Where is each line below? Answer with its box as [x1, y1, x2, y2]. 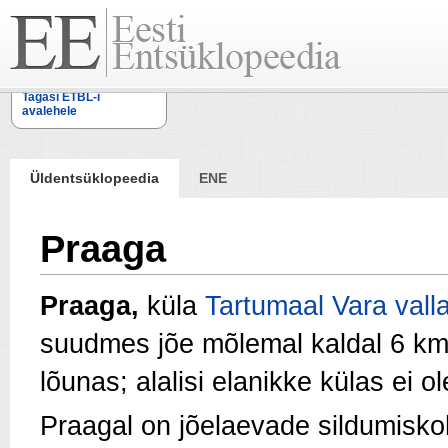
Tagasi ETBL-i [22, 90, 100, 104]
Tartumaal [205, 291, 324, 322]
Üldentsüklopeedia [30, 170, 159, 186]
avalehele [22, 104, 77, 118]
